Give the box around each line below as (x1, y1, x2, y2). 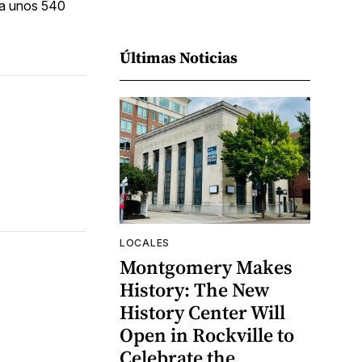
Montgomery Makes (120, 254, 293, 281)
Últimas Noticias (120, 46, 238, 68)
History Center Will (120, 299, 285, 326)
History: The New (120, 276, 269, 304)
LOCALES (120, 237, 170, 250)
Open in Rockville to (120, 322, 294, 349)
